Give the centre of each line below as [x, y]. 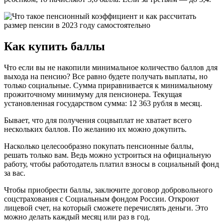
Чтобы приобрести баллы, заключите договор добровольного [108, 190]
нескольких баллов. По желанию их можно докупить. [95, 129]
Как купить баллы [55, 46]
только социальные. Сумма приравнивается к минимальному [108, 85]
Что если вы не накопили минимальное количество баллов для [111, 67]
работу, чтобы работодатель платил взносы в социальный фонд [111, 164]
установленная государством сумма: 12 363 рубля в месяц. [103, 103]
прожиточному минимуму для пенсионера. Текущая [93, 94]
